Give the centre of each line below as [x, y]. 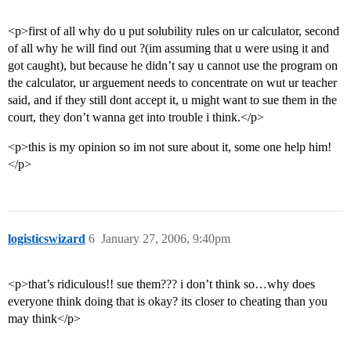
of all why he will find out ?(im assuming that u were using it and [168, 49]
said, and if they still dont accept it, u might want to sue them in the [172, 100]
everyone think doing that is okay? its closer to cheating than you [168, 302]
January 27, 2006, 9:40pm [166, 239]
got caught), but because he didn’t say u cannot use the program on [173, 66]
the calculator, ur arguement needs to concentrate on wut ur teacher [172, 83]
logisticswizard [47, 239]
